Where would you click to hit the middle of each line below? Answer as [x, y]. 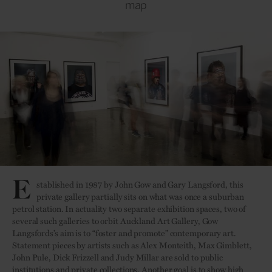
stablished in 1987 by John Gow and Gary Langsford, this [140, 184]
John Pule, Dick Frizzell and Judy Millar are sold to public [118, 257]
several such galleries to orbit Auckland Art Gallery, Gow [115, 220]
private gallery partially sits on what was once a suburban [141, 196]
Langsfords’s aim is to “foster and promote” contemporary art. [124, 233]
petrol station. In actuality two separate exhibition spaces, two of [129, 208]
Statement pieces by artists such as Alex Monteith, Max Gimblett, [132, 245]
